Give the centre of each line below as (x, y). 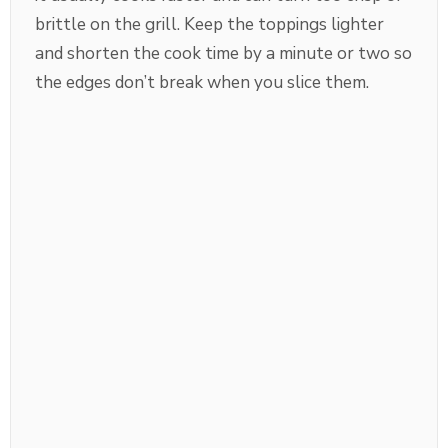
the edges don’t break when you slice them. (202, 83)
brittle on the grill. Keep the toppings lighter (209, 25)
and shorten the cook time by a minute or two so (223, 54)
